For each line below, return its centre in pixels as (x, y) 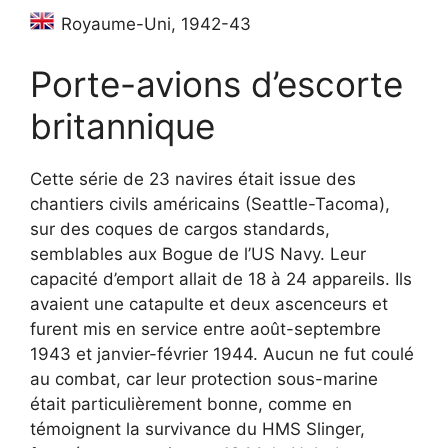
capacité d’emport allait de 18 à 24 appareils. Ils (221, 278)
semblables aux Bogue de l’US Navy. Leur (198, 253)
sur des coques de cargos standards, (180, 228)
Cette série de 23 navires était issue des (193, 178)
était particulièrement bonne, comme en (191, 403)
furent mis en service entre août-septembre (205, 328)
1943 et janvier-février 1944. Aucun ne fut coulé (222, 353)
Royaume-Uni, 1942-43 (153, 24)
